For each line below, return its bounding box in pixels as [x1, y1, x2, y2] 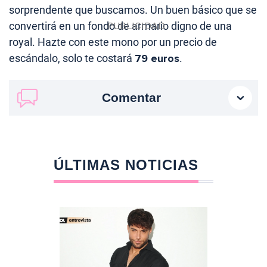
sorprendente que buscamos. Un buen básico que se [9, 4, 257, 17]
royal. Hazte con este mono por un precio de [9, 36, 217, 49]
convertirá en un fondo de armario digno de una [9, 20, 232, 33]
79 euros [135, 52, 179, 66]
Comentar [101, 91, 161, 105]
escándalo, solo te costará [9, 52, 135, 65]
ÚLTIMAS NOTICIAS [53, 157, 198, 173]
